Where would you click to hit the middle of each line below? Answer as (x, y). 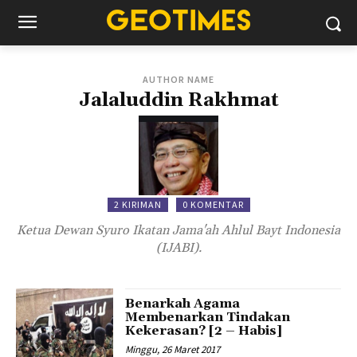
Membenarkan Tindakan (208, 317)
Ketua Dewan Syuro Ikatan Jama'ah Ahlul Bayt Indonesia (178, 230)
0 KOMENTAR (213, 204)
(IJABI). (178, 248)
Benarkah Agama (183, 304)
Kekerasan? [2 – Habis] (204, 331)
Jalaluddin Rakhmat (178, 100)
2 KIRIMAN (137, 204)
